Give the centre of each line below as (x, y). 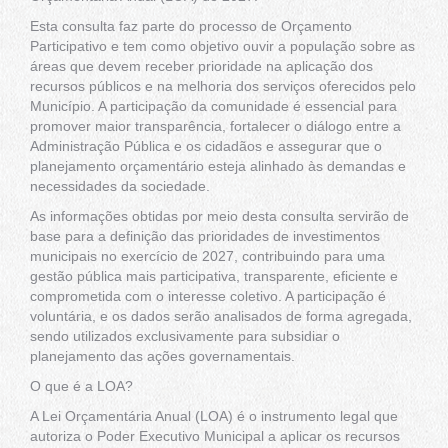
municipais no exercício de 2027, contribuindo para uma (207, 256)
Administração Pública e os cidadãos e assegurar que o (206, 146)
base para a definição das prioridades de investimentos (205, 236)
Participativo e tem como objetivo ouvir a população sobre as (222, 46)
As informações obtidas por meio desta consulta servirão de (219, 216)
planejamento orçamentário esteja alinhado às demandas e (218, 166)
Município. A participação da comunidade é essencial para (213, 106)
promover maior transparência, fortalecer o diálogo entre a (215, 126)
